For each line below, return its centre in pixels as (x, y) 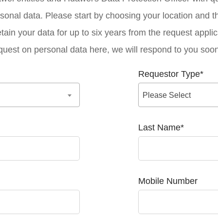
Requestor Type (169, 74)
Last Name (159, 127)
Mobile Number (168, 181)
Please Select (167, 95)
